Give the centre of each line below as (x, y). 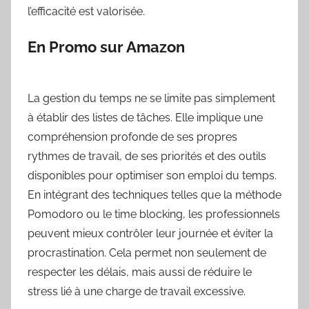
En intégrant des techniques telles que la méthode (154, 195)
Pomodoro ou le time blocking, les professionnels (154, 215)
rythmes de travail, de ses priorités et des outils (147, 157)
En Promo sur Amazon (106, 47)
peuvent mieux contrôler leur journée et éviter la (150, 234)
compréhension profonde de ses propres (132, 137)
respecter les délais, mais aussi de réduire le (140, 272)
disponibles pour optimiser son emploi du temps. (152, 176)
